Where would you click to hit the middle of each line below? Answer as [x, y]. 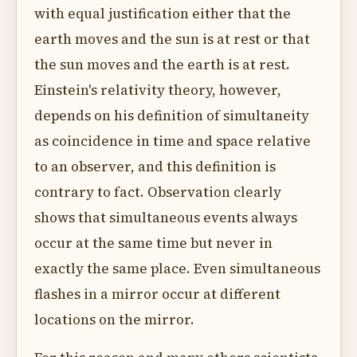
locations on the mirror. [114, 320]
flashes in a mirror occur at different [157, 294]
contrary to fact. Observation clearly [158, 192]
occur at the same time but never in [153, 243]
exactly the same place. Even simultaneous [177, 269]
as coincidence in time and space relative [173, 141]
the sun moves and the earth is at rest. [162, 65]
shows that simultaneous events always [166, 218]
